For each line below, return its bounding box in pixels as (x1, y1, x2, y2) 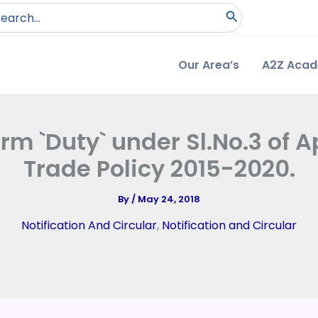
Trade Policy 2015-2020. (23, 153, 295, 185)
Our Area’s (178, 56, 239, 73)
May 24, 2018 (138, 192, 200, 206)
